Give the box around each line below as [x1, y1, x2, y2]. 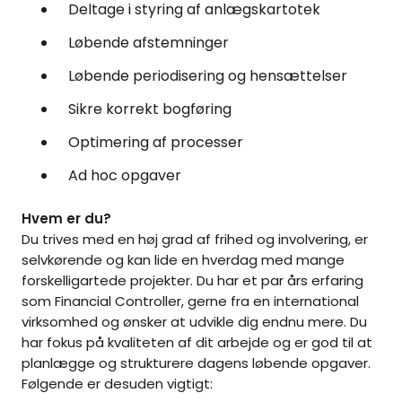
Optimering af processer [68, 132, 243, 153]
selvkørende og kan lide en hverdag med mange [22, 250, 345, 270]
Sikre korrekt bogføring [68, 99, 232, 120]
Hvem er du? [22, 209, 111, 229]
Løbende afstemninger [68, 32, 229, 54]
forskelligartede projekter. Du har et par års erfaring [22, 271, 363, 291]
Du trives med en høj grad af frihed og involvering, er [22, 230, 368, 249]
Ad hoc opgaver [68, 165, 181, 187]
